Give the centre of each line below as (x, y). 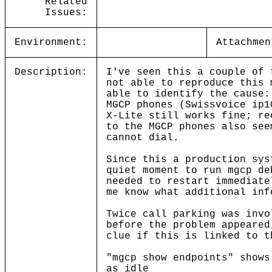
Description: (51, 72)
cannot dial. (143, 138)
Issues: (66, 13)
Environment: (51, 42)
